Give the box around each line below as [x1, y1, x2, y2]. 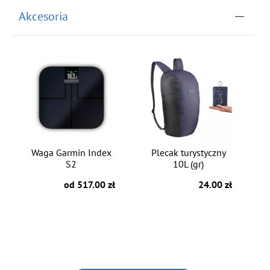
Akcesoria [19, 8, 69, 25]
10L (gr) [173, 158, 204, 171]
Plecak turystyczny [151, 146, 226, 159]
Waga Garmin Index [31, 146, 111, 159]
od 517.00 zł [63, 178, 115, 191]
